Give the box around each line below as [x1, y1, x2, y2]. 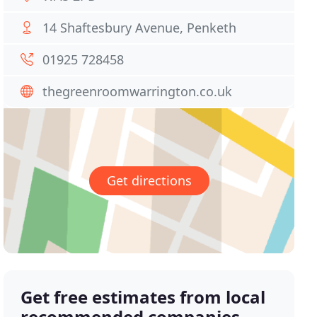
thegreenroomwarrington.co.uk [42, 83, 233, 100]
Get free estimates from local [21, 285, 266, 309]
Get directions [106, 172, 192, 190]
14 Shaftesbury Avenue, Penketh [42, 19, 237, 36]
